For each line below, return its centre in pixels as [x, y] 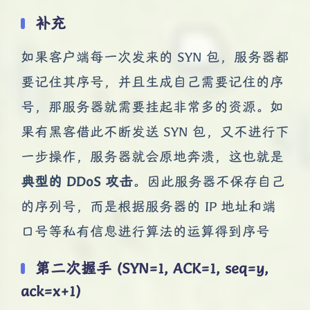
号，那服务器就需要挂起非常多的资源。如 [152, 107]
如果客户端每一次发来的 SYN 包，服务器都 [155, 57]
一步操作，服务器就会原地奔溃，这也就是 [152, 156]
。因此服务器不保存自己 [209, 181]
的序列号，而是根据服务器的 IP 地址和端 [148, 206]
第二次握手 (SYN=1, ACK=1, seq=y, [152, 268]
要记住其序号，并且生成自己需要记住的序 [152, 82]
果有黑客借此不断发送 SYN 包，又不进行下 [155, 131]
